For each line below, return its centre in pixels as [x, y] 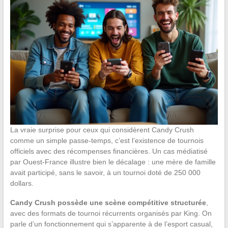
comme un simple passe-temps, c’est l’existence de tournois [107, 141]
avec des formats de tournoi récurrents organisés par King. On [111, 213]
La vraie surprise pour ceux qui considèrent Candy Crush [102, 130]
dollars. [22, 183]
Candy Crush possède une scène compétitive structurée [108, 203]
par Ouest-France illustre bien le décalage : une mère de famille [113, 162]
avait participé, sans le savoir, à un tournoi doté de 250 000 [105, 173]
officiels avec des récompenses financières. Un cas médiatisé [109, 151]
